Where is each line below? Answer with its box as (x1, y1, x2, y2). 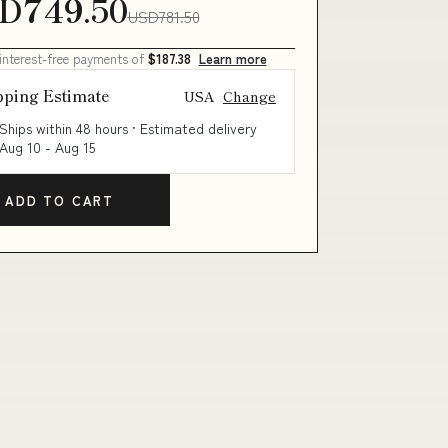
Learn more (198, 49, 267, 68)
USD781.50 (127, 4, 200, 28)
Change (223, 85, 276, 106)
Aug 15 (54, 137, 95, 157)
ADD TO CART (4, 190, 114, 210)
